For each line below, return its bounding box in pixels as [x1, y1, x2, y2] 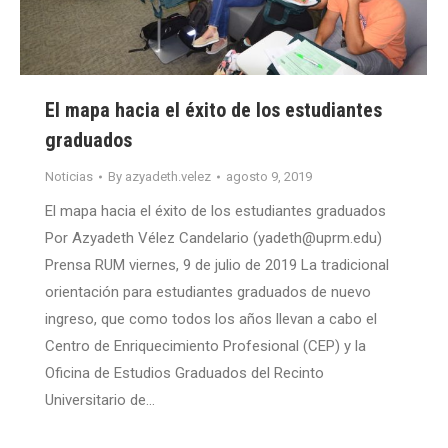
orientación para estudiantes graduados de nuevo [45, 283, 371, 302]
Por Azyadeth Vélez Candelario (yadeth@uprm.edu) [45, 229, 382, 248]
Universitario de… [45, 391, 155, 410]
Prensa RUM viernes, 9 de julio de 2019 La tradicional [45, 256, 389, 275]
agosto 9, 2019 [226, 169, 312, 185]
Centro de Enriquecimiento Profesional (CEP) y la [45, 337, 366, 356]
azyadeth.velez [125, 169, 211, 185]
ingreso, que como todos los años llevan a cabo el [45, 310, 377, 329]
